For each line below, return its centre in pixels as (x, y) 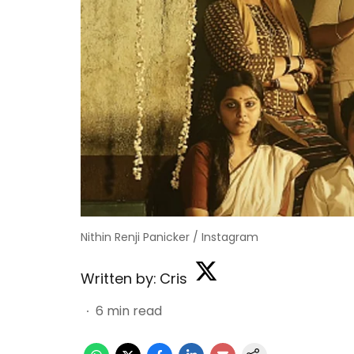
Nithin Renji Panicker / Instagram (169, 237)
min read (134, 311)
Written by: (119, 279)
